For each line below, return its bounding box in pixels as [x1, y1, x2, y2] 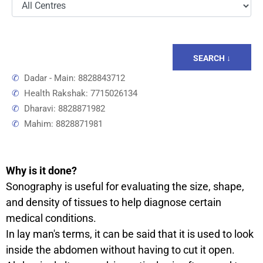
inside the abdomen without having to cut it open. [6, 243, 235, 256]
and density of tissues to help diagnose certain [6, 195, 221, 208]
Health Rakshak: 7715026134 [19, 87, 137, 99]
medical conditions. [6, 211, 96, 224]
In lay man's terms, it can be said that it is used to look [6, 227, 254, 240]
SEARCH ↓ [193, 53, 231, 63]
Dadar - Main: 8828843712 [19, 72, 125, 83]
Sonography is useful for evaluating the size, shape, [6, 180, 244, 193]
